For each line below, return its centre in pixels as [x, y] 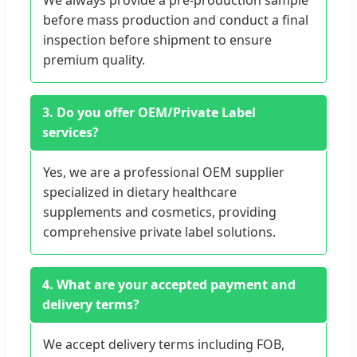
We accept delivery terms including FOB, [164, 345]
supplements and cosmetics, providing [160, 212]
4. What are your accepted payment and [169, 285]
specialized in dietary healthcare [140, 192]
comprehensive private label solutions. [159, 232]
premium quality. [94, 60]
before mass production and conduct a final [176, 20]
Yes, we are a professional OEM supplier [164, 173]
